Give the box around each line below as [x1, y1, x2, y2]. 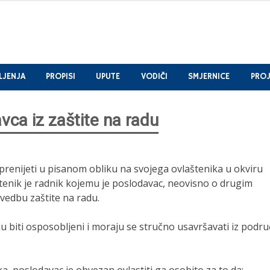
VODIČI [140, 71, 168, 83]
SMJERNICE [188, 71, 230, 83]
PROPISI [45, 71, 75, 83]
